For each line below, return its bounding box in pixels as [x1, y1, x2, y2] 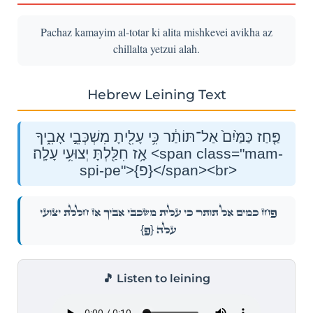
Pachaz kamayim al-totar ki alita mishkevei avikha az [41, 24, 272, 39]
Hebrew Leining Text [87, 85, 226, 103]
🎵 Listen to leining [103, 271, 210, 285]
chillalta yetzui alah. [113, 41, 200, 56]
